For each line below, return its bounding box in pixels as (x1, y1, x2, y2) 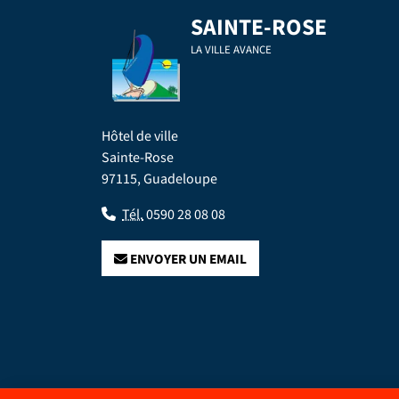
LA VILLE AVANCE (191, 42, 272, 57)
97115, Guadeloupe (102, 170, 217, 190)
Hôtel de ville (102, 127, 178, 147)
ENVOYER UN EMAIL (127, 250, 248, 269)
